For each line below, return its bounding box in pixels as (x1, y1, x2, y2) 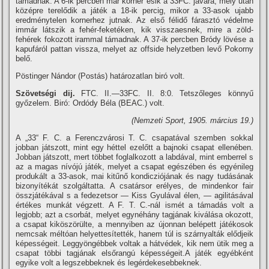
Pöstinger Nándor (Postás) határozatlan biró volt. (16, 71, 186, 80)
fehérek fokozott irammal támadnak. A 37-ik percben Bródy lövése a (16, 35, 253, 44)
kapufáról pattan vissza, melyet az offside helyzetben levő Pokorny (16, 44, 253, 53)
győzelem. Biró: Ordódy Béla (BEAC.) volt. (16, 98, 165, 107)
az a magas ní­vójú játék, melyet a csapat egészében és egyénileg (16, 162, 253, 171)
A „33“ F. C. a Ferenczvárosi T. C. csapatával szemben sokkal (16, 133, 253, 142)
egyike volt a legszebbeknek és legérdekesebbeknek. (16, 258, 202, 267)
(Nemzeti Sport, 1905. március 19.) (131, 116, 253, 125)
